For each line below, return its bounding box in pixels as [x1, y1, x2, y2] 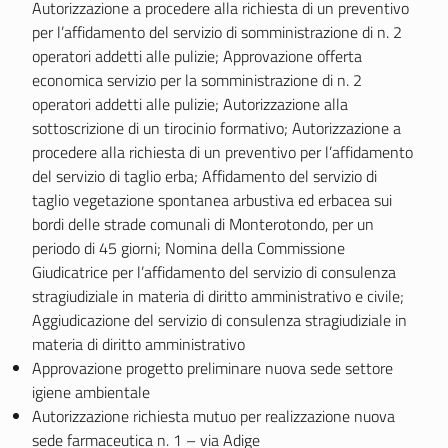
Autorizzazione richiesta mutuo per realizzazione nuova [32, 404, 395, 428]
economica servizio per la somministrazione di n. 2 [32, 68, 362, 92]
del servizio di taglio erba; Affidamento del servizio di [32, 164, 377, 188]
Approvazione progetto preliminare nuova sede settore [32, 356, 393, 380]
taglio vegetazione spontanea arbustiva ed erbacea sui [32, 188, 392, 212]
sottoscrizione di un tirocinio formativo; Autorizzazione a [32, 116, 401, 140]
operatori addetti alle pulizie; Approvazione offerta [32, 44, 362, 68]
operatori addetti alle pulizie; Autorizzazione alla [32, 92, 348, 116]
